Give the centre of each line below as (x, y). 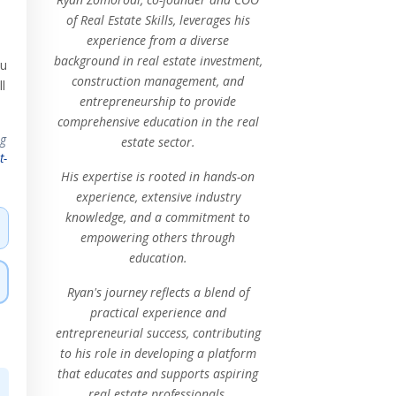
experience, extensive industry (158, 197)
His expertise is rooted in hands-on (158, 176)
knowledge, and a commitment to (158, 217)
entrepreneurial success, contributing (158, 333)
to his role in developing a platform (158, 353)
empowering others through (158, 237)
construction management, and (158, 81)
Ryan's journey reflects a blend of (158, 292)
